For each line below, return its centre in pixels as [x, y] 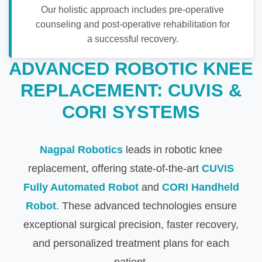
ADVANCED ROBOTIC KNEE [131, 69]
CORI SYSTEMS [131, 112]
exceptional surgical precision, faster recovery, [131, 225]
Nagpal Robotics [81, 150]
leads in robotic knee [173, 150]
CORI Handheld [200, 187]
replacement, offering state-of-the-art [115, 169]
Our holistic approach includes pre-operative [132, 10]
